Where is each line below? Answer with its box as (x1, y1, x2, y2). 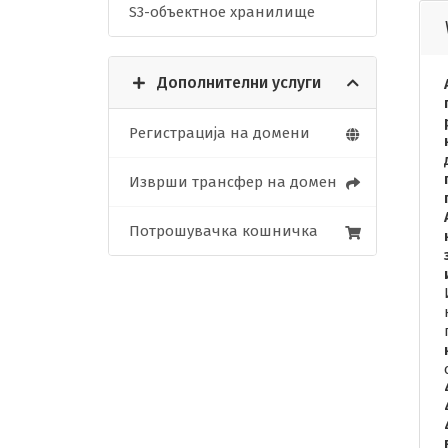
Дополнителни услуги (157, 73, 321, 93)
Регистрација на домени (129, 124, 310, 143)
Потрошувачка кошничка (129, 222, 318, 241)
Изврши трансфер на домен (129, 173, 337, 192)
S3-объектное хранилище (129, 3, 315, 22)
